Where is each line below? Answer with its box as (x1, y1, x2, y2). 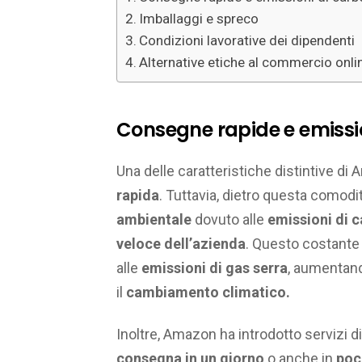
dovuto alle (192, 210, 267, 228)
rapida (116, 186, 159, 204)
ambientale (116, 210, 192, 228)
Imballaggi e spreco (139, 11, 259, 27)
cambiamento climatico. (126, 283, 290, 301)
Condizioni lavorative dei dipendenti (139, 32, 356, 49)
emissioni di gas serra (141, 259, 288, 276)
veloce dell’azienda (116, 234, 246, 252)
